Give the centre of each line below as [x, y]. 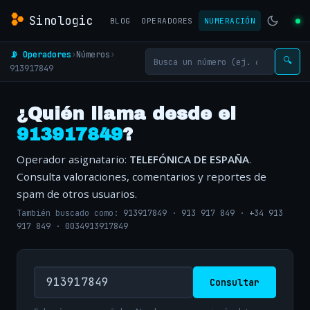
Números [93, 54]
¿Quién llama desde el [126, 114]
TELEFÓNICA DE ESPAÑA [189, 159]
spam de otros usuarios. [77, 194]
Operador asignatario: [73, 159]
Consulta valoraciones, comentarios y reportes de [142, 176]
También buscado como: [70, 213]
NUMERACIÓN [230, 21]
